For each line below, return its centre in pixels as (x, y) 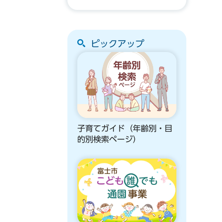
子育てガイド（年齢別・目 (125, 129)
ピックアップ (117, 44)
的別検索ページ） (109, 139)
